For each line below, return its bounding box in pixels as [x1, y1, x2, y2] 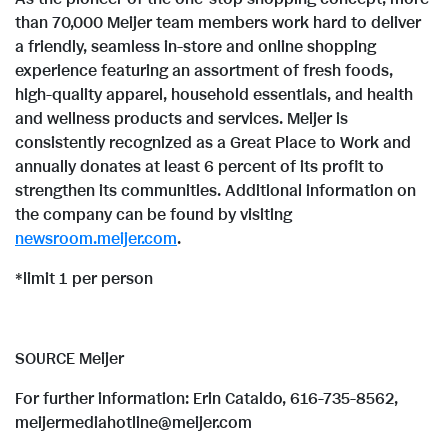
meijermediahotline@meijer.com [15, 412, 252, 435]
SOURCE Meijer [15, 348, 124, 371]
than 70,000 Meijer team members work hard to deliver [15, 12, 421, 35]
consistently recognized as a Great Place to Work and [15, 132, 411, 155]
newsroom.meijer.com [15, 228, 177, 251]
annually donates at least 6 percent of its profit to [15, 156, 384, 179]
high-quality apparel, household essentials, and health [15, 84, 413, 107]
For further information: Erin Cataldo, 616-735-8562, [15, 388, 398, 411]
